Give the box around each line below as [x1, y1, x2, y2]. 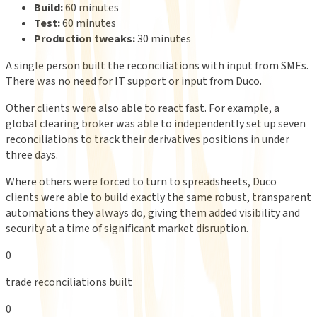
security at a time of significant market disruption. [6, 220, 248, 236]
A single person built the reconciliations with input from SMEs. [6, 57, 309, 74]
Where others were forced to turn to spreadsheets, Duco [6, 173, 277, 190]
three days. [6, 146, 58, 163]
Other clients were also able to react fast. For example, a [6, 100, 279, 116]
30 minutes [135, 30, 191, 47]
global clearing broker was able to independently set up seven [6, 115, 306, 132]
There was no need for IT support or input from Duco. [6, 73, 262, 89]
